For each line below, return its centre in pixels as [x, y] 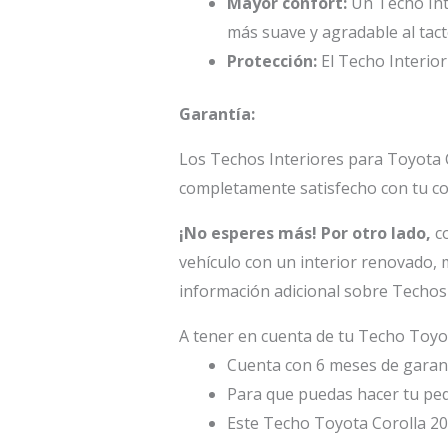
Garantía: [216, 113]
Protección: [271, 60]
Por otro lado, [375, 232]
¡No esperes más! [247, 232]
